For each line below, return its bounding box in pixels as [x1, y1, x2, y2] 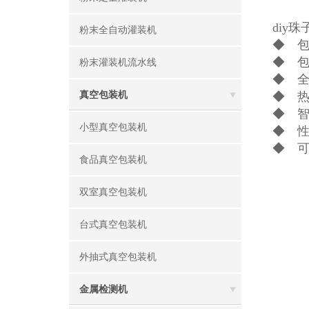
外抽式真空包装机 [79, 252, 157, 262]
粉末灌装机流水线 [79, 57, 157, 68]
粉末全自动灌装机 [79, 25, 157, 35]
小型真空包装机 [79, 122, 147, 132]
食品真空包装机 [79, 154, 147, 165]
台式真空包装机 [79, 219, 147, 230]
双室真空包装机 [79, 187, 147, 197]
